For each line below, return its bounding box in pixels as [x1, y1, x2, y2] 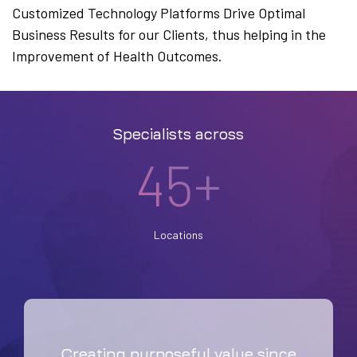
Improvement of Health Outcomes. [12, 46, 222, 65]
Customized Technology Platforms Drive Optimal [12, 3, 305, 22]
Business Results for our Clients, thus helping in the [12, 25, 326, 43]
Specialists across [113, 127, 244, 142]
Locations [154, 227, 203, 241]
